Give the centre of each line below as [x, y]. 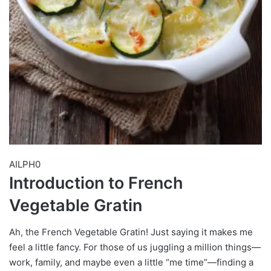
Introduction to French [96, 183]
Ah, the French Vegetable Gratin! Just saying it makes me [131, 232]
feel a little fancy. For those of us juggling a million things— [135, 247]
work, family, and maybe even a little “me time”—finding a [131, 263]
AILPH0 [25, 164]
